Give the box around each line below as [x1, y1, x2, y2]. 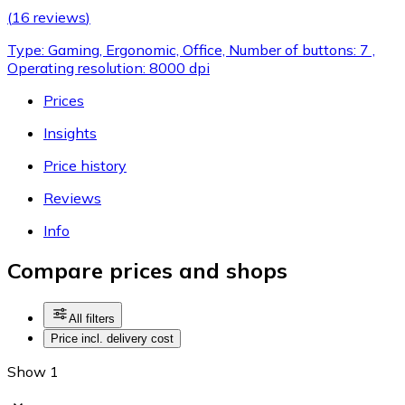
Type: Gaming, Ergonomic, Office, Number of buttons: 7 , [7, 40, 375, 59]
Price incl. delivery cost [51, 332, 174, 346]
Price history [43, 155, 127, 174]
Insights [43, 123, 97, 142]
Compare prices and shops [7, 257, 287, 285]
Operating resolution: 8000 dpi [7, 58, 210, 77]
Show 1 [7, 363, 59, 381]
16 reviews [12, 7, 86, 26]
